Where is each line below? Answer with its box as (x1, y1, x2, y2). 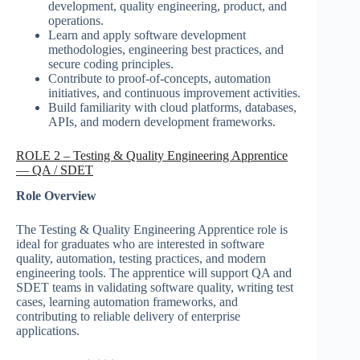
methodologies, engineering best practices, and (48, 42, 284, 56)
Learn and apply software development (48, 27, 246, 42)
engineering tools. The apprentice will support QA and (16, 266, 292, 280)
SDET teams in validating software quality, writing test (16, 280, 293, 295)
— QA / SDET (16, 162, 93, 177)
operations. (48, 13, 104, 27)
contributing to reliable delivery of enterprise (16, 309, 240, 324)
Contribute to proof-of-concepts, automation (48, 71, 271, 85)
